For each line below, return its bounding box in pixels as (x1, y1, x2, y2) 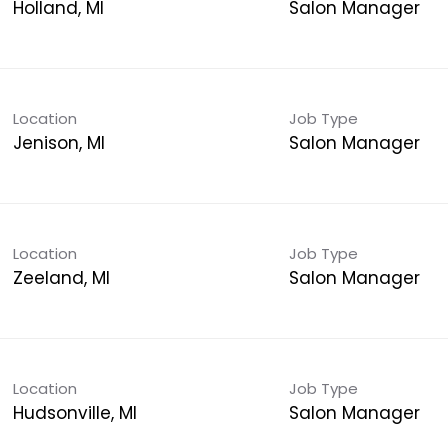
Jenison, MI (12, 130, 105, 155)
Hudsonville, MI (12, 400, 137, 425)
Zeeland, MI (12, 265, 110, 290)
